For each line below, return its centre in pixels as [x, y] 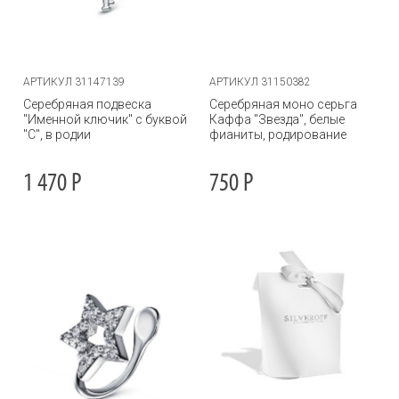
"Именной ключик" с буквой [105, 119]
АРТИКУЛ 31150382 [260, 82]
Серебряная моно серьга [283, 104]
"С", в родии [57, 134]
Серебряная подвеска [87, 104]
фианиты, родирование [278, 134]
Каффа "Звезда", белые [277, 119]
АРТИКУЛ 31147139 [74, 82]
